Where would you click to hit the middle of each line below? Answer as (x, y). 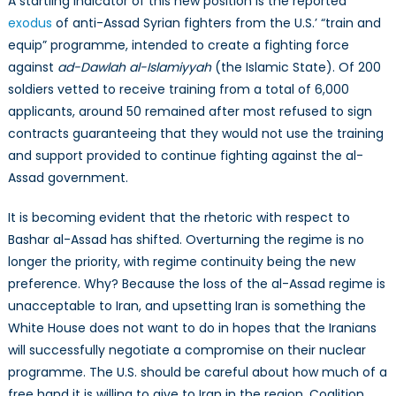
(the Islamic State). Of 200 (297, 68)
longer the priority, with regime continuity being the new (181, 262)
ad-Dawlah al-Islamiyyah (136, 68)
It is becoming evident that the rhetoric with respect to (179, 218)
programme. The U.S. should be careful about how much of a (197, 373)
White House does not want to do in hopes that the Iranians (192, 328)
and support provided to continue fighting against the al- (185, 156)
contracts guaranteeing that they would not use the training (195, 134)
